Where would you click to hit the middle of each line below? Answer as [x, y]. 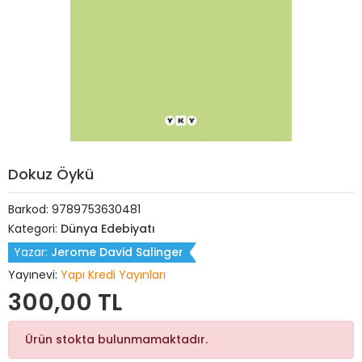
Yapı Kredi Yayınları [113, 275]
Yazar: [32, 252]
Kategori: [34, 229]
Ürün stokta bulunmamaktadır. [116, 339]
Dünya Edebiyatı [108, 229]
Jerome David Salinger [117, 252]
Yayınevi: [34, 275]
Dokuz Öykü [51, 174]
